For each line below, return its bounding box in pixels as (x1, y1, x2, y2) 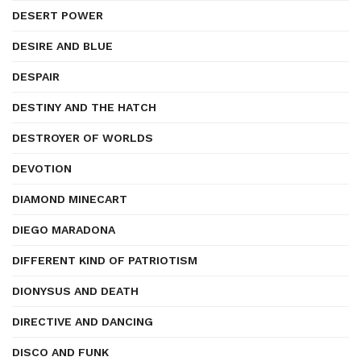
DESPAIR (12, 70, 60, 83)
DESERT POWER (12, 9, 103, 22)
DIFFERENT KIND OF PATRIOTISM (12, 254, 197, 267)
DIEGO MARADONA (12, 223, 115, 236)
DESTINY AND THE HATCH (12, 101, 156, 114)
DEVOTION (12, 162, 72, 175)
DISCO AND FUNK (12, 346, 109, 359)
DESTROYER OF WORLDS (12, 131, 153, 144)
